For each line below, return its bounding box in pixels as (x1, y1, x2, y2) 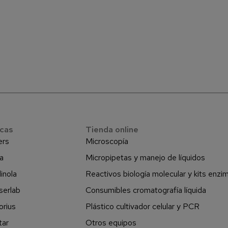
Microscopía (85, 136, 128, 147)
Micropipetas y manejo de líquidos (85, 152, 205, 163)
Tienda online (85, 124, 138, 135)
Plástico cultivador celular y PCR (85, 201, 199, 212)
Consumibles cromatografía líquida (85, 185, 206, 195)
